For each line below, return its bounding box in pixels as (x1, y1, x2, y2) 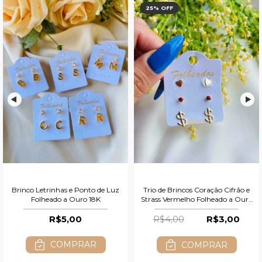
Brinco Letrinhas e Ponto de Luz (12, 185, 119, 194)
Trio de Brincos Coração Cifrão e (143, 185, 250, 194)
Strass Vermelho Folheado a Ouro (140, 194, 253, 204)
